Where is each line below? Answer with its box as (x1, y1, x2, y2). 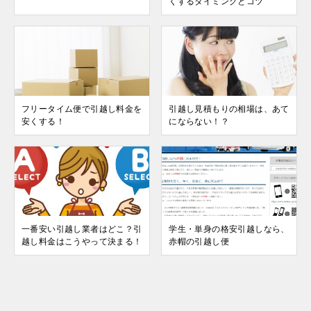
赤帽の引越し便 (169, 236, 229, 246)
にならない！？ (169, 116, 229, 126)
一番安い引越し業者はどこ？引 (22, 224, 142, 234)
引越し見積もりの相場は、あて (169, 103, 289, 114)
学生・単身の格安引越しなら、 (169, 224, 289, 234)
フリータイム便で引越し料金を (22, 103, 142, 114)
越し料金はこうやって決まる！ (22, 236, 142, 246)
